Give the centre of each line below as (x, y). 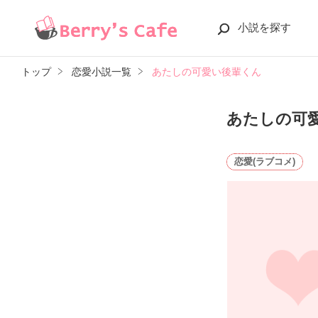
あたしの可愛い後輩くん (206, 72)
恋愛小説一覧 (101, 72)
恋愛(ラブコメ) (265, 161)
